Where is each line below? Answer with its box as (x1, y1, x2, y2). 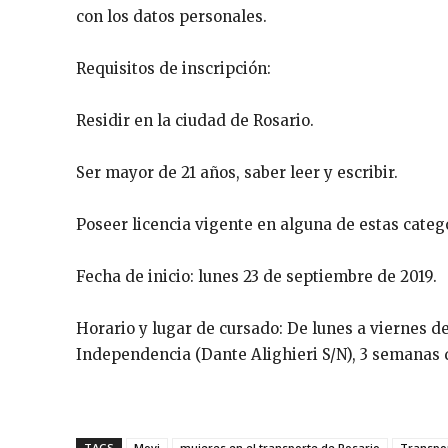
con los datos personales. (76, 6, 267, 26)
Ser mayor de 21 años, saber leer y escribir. (76, 162, 398, 182)
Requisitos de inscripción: (76, 58, 275, 78)
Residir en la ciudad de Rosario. (76, 110, 314, 130)
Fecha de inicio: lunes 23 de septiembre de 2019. (76, 266, 437, 286)
